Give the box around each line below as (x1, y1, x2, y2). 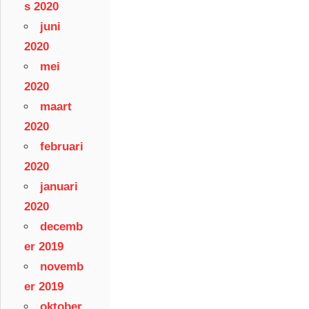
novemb (40, 259, 83, 273)
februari (40, 139, 83, 153)
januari (40, 179, 78, 193)
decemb (40, 219, 83, 233)
